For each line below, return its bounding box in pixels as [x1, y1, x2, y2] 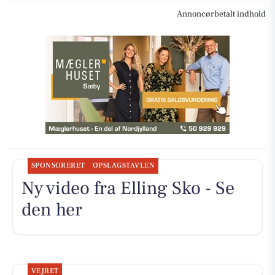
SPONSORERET [31, 161, 85, 171]
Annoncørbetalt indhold [177, 8, 266, 20]
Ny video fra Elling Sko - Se [21, 176, 234, 201]
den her [21, 198, 82, 222]
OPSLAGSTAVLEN [92, 161, 155, 171]
